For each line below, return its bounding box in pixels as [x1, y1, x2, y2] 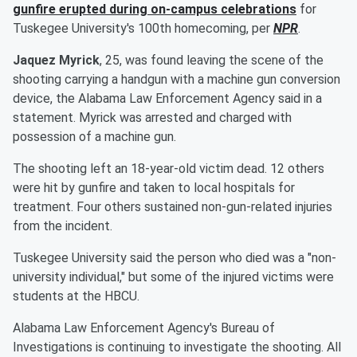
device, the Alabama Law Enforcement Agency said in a [13, 91, 322, 107]
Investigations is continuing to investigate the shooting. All [13, 339, 341, 355]
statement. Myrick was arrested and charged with [13, 110, 292, 126]
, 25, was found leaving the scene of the [100, 53, 324, 69]
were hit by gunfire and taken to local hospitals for [13, 180, 295, 196]
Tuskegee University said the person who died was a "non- [13, 250, 336, 266]
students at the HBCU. [13, 288, 139, 304]
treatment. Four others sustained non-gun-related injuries [13, 199, 332, 215]
